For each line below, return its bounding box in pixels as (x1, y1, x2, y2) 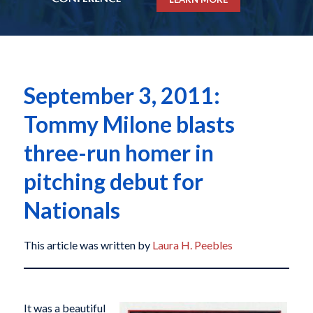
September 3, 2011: (23, 82, 220, 110)
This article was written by (23, 238, 152, 252)
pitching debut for (23, 168, 203, 196)
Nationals (23, 196, 120, 224)
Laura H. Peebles (152, 238, 233, 252)
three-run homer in (23, 139, 214, 167)
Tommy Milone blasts (23, 110, 235, 138)
